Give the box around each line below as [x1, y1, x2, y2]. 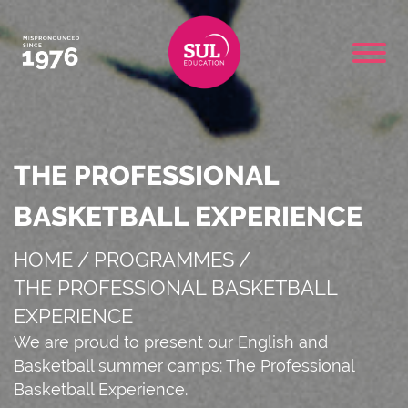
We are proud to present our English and [14, 332, 328, 352]
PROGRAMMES [94, 248, 234, 271]
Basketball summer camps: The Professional [14, 356, 354, 375]
